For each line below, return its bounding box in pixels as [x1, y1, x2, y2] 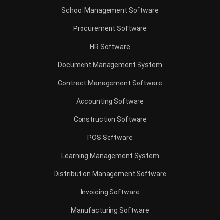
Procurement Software [73, 25, 147, 32]
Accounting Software [76, 97, 144, 105]
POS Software [87, 134, 133, 141]
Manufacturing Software [71, 206, 149, 214]
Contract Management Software [58, 79, 162, 87]
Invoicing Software [81, 188, 139, 196]
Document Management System [58, 61, 162, 69]
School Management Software [61, 6, 159, 14]
